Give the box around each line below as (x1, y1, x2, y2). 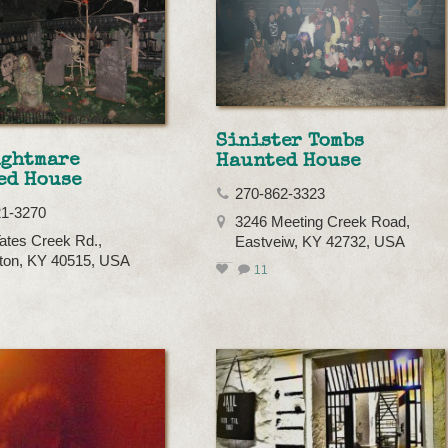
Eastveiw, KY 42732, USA (235, 233, 406, 250)
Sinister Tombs (216, 131, 365, 152)
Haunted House (216, 151, 361, 172)
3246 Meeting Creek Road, (235, 213, 411, 230)
